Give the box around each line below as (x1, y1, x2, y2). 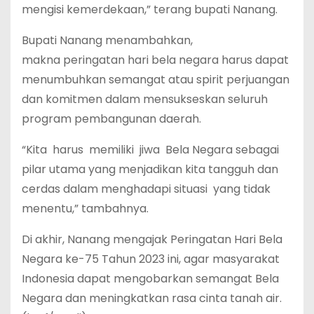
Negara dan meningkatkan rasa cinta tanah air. (22, 290, 282, 306)
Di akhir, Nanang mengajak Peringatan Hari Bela (22, 231, 282, 247)
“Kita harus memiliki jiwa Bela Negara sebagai (22, 142, 279, 158)
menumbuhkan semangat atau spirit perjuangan (22, 71, 289, 88)
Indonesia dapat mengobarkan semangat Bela (22, 271, 279, 287)
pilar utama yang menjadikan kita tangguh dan (22, 161, 278, 177)
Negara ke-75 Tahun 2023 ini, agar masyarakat (22, 251, 280, 267)
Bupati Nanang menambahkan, (22, 32, 193, 48)
